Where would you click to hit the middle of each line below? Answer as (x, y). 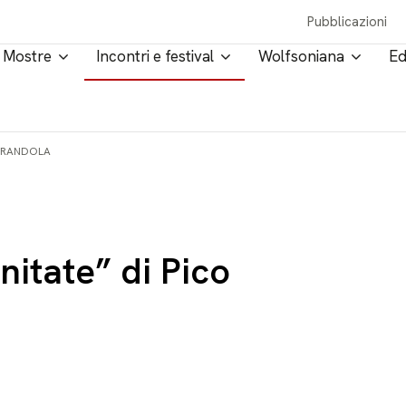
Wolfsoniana (301, 56)
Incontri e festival (155, 56)
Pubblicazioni (348, 22)
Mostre (27, 56)
